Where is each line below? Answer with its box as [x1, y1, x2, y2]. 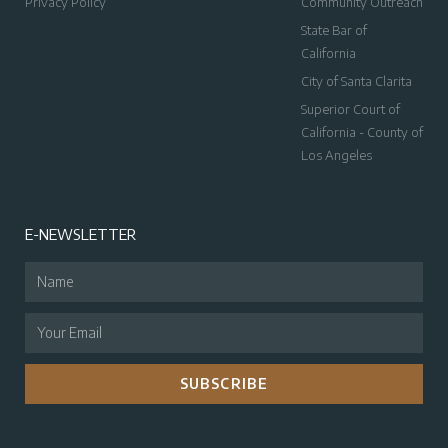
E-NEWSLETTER [25, 224, 136, 243]
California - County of [300, 123, 423, 140]
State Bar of [300, 21, 367, 38]
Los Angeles [300, 146, 372, 163]
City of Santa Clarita [300, 72, 412, 89]
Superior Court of [300, 100, 400, 117]
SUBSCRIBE [179, 374, 269, 392]
